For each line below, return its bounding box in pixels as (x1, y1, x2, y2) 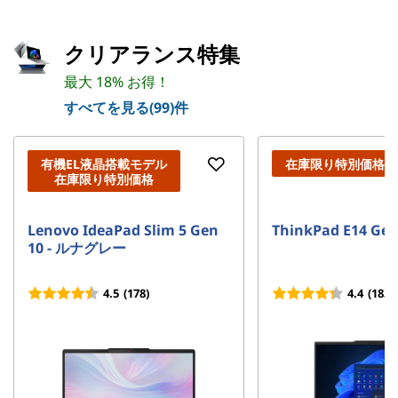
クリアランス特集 (64, 39, 240, 68)
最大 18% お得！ (64, 72, 170, 92)
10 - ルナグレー (28, 238, 126, 258)
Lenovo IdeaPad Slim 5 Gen (28, 220, 219, 240)
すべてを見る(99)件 (64, 98, 188, 117)
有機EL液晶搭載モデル (41, 155, 167, 172)
